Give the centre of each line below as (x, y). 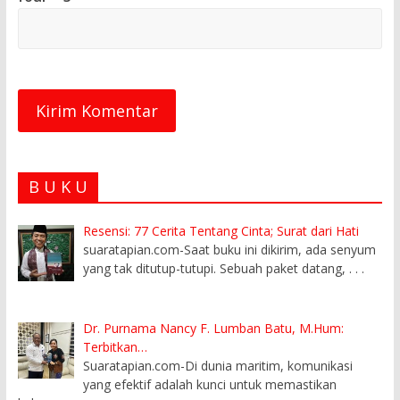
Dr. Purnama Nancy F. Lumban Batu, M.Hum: (214, 328)
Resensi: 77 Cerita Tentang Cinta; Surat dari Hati (221, 231)
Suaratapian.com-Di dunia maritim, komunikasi (218, 365)
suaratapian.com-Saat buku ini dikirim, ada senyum (230, 250)
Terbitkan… (116, 346)
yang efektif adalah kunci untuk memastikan (210, 384)
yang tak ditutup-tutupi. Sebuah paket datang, (217, 269)
